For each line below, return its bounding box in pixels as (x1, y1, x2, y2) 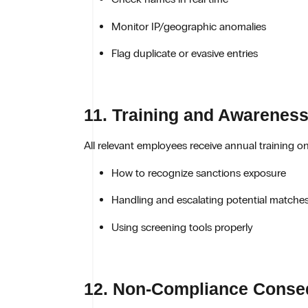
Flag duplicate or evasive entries (111, 46, 258, 60)
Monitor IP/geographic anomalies (111, 19, 266, 33)
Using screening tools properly (111, 220, 253, 234)
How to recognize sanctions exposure (111, 166, 286, 179)
